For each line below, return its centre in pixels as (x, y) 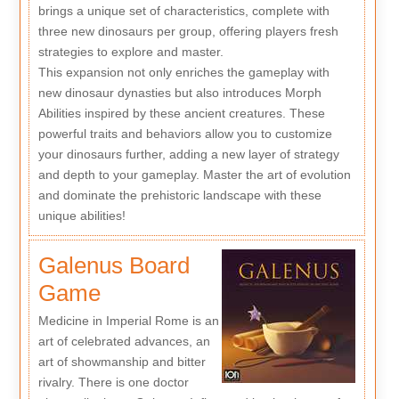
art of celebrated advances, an (124, 341)
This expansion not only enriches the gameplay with (183, 72)
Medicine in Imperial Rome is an (128, 320)
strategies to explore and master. (130, 51)
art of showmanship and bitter (122, 361)
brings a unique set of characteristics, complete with (183, 10)
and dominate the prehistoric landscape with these (179, 195)
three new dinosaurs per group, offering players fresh (188, 31)
